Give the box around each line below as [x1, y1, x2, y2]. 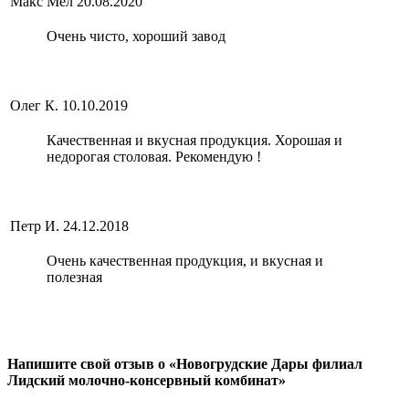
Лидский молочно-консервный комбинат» [7, 372, 286, 388]
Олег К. [10, 98, 58, 114]
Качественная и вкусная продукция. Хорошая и [47, 132, 342, 149]
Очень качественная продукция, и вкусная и [47, 253, 323, 269]
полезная [47, 269, 102, 286]
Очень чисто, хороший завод [47, 28, 225, 45]
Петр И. [10, 218, 59, 235]
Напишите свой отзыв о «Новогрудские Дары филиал [7, 355, 362, 372]
